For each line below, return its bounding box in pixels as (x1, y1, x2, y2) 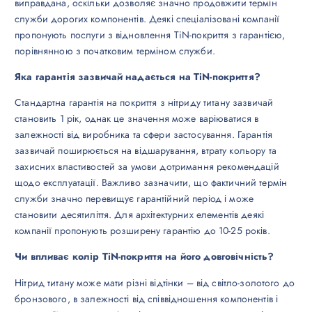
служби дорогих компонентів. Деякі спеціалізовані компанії (15, 12, 280, 26)
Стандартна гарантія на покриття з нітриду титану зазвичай (15, 95, 274, 110)
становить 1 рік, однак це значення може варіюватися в (15, 111, 259, 126)
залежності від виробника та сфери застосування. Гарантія (15, 127, 272, 142)
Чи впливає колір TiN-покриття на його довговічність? (15, 249, 274, 264)
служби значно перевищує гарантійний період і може (15, 192, 254, 206)
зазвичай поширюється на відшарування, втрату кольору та (15, 143, 276, 158)
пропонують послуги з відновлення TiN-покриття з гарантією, (15, 28, 286, 42)
